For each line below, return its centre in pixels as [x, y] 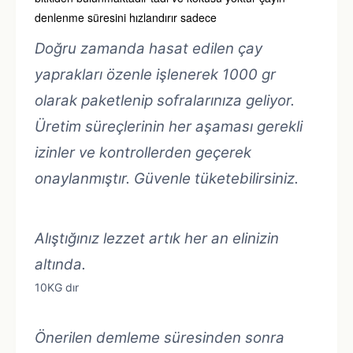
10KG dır [57, 287]
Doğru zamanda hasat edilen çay [149, 48]
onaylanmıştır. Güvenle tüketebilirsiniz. [167, 178]
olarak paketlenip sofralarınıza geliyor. [167, 100]
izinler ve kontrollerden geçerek [143, 152]
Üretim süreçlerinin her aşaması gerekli [169, 126]
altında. [60, 264]
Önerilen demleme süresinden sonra [160, 338]
